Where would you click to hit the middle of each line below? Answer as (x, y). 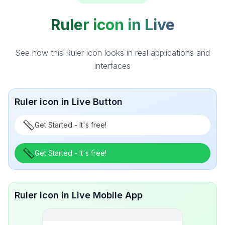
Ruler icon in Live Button (69, 102)
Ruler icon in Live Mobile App (79, 195)
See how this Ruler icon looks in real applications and (113, 53)
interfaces (113, 66)
